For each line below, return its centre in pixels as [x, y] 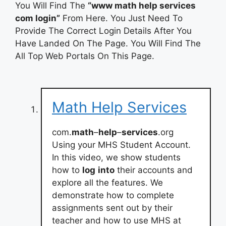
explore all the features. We [107, 182]
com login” [38, 18]
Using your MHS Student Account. [121, 145]
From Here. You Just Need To [121, 18]
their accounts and [154, 170]
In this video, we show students [116, 157]
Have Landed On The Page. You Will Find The [108, 43]
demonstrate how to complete [113, 195]
